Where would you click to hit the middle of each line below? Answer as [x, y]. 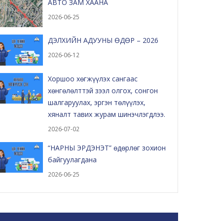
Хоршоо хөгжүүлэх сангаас [93, 78]
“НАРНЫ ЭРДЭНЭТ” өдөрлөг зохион [107, 147]
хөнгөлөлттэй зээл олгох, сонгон [103, 90]
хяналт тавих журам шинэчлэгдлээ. [107, 114]
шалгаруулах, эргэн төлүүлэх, [97, 102]
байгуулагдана [72, 159]
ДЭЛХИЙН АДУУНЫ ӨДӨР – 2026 [103, 40]
